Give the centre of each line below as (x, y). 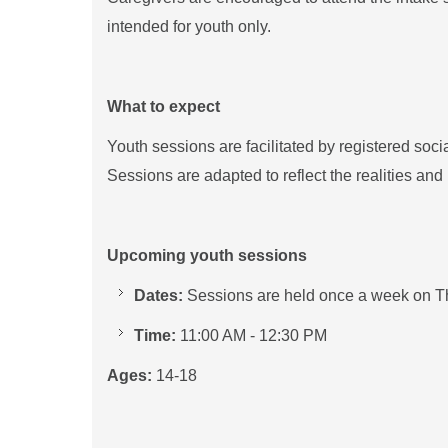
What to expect (163, 107)
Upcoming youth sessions (207, 256)
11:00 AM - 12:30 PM (251, 336)
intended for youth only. (189, 27)
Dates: (158, 296)
